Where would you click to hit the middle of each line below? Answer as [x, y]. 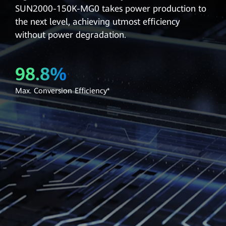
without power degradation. [70, 35]
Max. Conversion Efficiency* [62, 91]
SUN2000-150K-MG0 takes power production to [110, 9]
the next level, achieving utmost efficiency [97, 22]
